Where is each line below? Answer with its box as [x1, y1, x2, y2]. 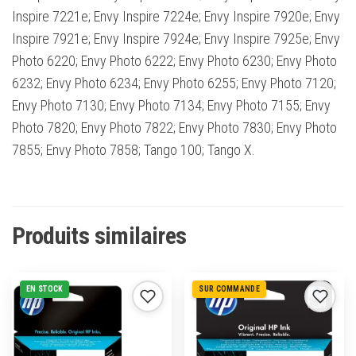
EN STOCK [26, 284, 64, 294]
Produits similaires [12, 222, 187, 250]
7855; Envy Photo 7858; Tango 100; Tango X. [12, 141, 255, 159]
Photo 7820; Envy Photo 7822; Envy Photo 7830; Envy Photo [12, 119, 337, 137]
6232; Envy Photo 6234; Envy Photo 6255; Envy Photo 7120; [12, 75, 336, 92]
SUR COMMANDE [199, 284, 260, 294]
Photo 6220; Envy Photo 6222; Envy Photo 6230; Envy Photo [12, 52, 337, 70]
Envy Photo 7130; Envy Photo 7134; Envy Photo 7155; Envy [12, 97, 331, 114]
